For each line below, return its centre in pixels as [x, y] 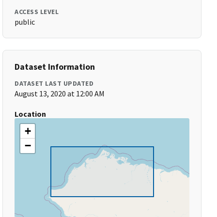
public [25, 22]
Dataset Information [55, 67]
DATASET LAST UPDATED [54, 83]
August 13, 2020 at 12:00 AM [60, 93]
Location [31, 114]
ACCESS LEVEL [37, 12]
